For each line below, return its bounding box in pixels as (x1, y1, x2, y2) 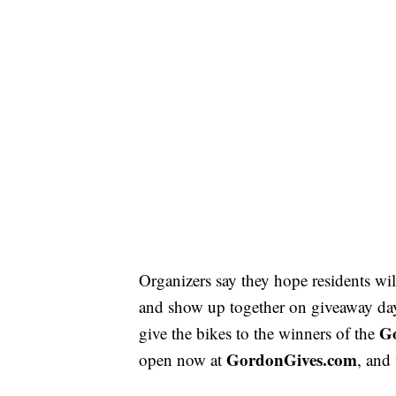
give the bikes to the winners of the (139, 321, 379, 344)
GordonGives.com (226, 346, 357, 371)
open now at (139, 347, 226, 370)
